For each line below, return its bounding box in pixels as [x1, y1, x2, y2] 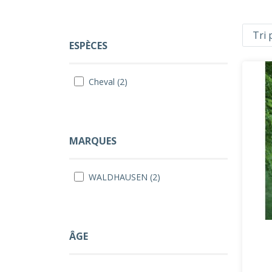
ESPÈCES [69, 39, 107, 52]
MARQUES [69, 134, 117, 148]
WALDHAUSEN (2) [89, 171, 160, 183]
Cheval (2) [89, 76, 127, 87]
